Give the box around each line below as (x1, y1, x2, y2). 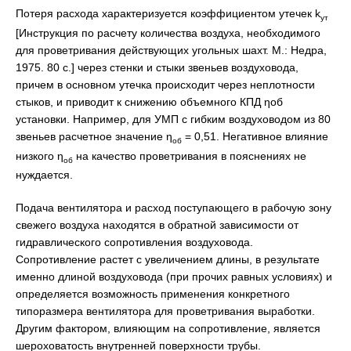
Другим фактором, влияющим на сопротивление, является (16, 322, 320, 335)
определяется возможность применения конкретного (16, 288, 290, 301)
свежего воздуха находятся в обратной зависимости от (16, 219, 299, 232)
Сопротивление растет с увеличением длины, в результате (16, 253, 320, 266)
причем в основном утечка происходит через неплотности (16, 78, 315, 91)
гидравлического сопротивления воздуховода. (16, 236, 253, 249)
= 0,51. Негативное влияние (182, 129, 328, 143)
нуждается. (16, 168, 73, 182)
